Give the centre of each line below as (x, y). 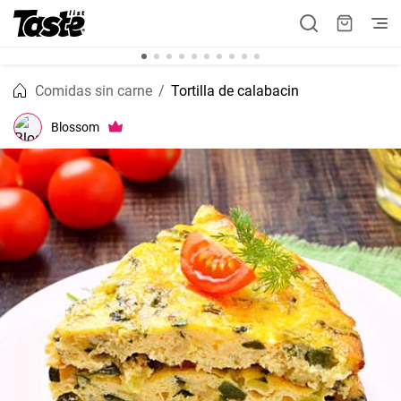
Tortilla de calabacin (235, 91)
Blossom (75, 127)
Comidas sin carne (94, 91)
